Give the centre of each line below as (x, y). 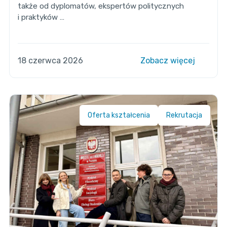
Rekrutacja (184, 115)
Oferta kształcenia (119, 115)
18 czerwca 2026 (50, 60)
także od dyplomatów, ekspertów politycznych (101, 6)
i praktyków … (41, 17)
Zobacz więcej (169, 60)
